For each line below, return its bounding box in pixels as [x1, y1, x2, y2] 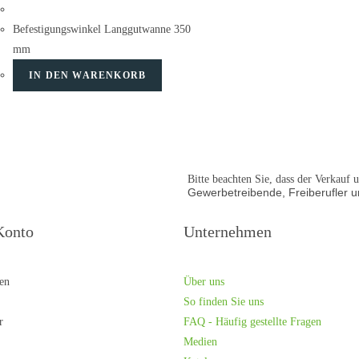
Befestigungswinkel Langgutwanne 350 [13, 22, 191, 35]
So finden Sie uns [184, 296, 264, 308]
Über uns [184, 276, 224, 288]
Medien [184, 336, 217, 348]
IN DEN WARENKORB [29, 69, 147, 81]
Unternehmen [184, 223, 272, 240]
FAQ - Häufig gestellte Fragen [184, 316, 321, 328]
